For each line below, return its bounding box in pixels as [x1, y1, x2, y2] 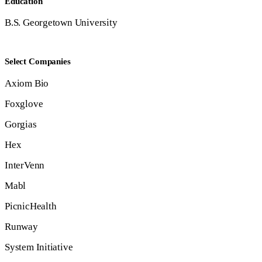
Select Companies [5, 57, 71, 67]
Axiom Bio [5, 77, 49, 89]
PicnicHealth [5, 200, 57, 212]
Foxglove [5, 98, 43, 109]
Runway [5, 220, 38, 232]
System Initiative [5, 241, 73, 253]
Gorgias [5, 118, 37, 130]
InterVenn [5, 159, 45, 171]
